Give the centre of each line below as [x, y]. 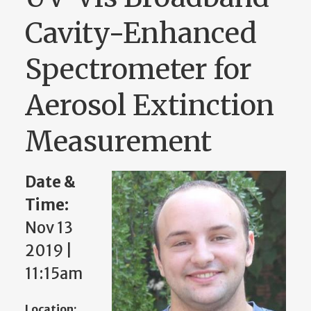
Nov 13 [49, 228]
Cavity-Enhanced [141, 34]
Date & [50, 182]
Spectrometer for [138, 70]
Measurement [118, 142]
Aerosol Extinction [150, 106]
